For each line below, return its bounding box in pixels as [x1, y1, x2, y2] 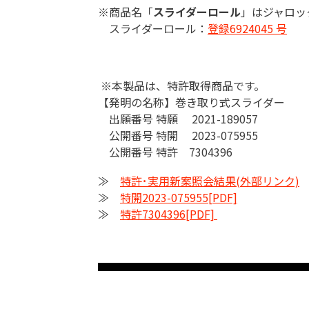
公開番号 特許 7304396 [98, 143, 235, 161]
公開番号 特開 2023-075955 [98, 127, 258, 144]
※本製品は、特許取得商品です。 [98, 77, 265, 94]
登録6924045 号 [208, 19, 287, 37]
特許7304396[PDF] [120, 206, 217, 223]
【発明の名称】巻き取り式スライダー [98, 94, 299, 111]
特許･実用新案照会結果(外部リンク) [120, 172, 299, 190]
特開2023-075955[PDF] [120, 189, 237, 206]
